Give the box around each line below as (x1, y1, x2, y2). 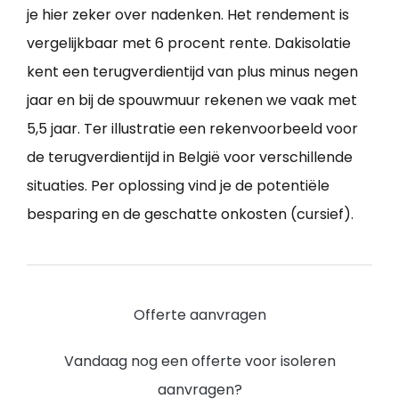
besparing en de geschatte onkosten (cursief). (27, 204, 354, 225)
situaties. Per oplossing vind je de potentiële (27, 175, 330, 197)
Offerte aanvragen (133, 305, 266, 326)
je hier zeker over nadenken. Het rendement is (27, 4, 349, 26)
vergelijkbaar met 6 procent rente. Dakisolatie (27, 33, 351, 54)
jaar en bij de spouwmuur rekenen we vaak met (27, 90, 357, 111)
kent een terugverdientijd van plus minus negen (27, 61, 358, 83)
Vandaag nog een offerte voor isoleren (63, 351, 336, 372)
